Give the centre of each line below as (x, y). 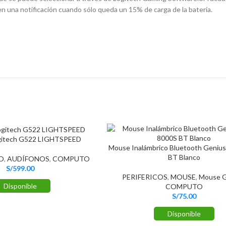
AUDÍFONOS (28, 158)
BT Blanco (184, 157)
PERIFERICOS (145, 177)
